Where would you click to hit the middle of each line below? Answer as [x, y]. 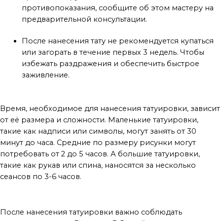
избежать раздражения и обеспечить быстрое [110, 64]
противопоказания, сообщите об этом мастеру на [117, 8]
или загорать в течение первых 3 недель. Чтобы [113, 53]
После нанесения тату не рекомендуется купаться [117, 41]
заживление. [45, 75]
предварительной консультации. [84, 19]
